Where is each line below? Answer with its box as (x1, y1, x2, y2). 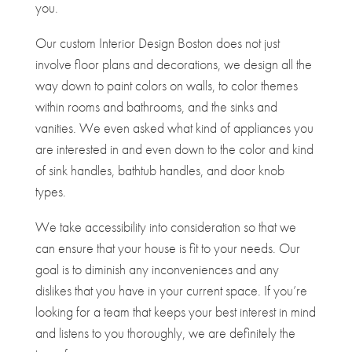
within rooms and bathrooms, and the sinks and (35, 97, 277, 115)
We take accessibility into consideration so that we (35, 217, 296, 236)
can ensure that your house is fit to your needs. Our (35, 238, 300, 257)
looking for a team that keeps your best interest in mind (35, 302, 316, 321)
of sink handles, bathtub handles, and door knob (35, 160, 284, 179)
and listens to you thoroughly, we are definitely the (35, 323, 295, 342)
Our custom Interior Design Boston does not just (35, 33, 280, 52)
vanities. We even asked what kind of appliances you (35, 118, 313, 137)
